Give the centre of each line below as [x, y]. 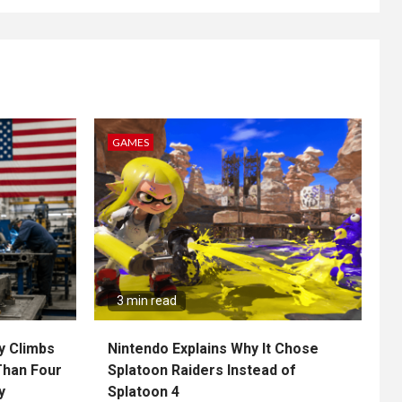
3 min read [146, 301]
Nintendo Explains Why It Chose [213, 349]
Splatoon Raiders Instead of [201, 371]
